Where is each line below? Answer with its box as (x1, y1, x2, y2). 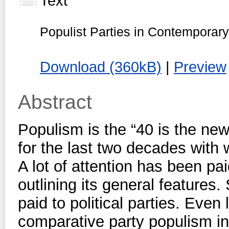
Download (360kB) (40, 58, 162, 75)
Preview (174, 58, 226, 75)
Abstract (18, 90, 92, 113)
